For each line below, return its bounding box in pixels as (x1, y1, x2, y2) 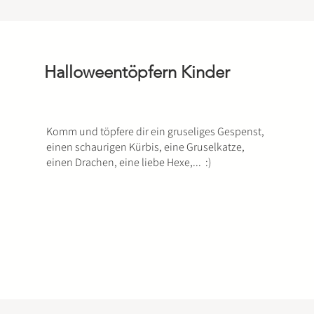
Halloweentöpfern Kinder (43, 62, 230, 82)
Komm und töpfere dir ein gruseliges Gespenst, (46, 124, 264, 139)
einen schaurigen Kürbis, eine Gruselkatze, (46, 139, 245, 154)
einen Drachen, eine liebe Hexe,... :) (46, 155, 212, 170)
